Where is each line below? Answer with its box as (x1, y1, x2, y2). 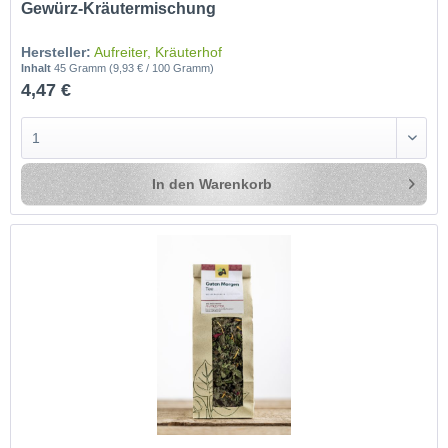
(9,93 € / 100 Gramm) (109, 62, 215, 75)
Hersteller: (21, 44, 92, 61)
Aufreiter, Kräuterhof (94, 44, 223, 61)
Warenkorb (199, 176, 273, 193)
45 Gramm (54, 62, 110, 75)
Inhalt (21, 62, 55, 75)
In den (152, 176, 196, 193)
